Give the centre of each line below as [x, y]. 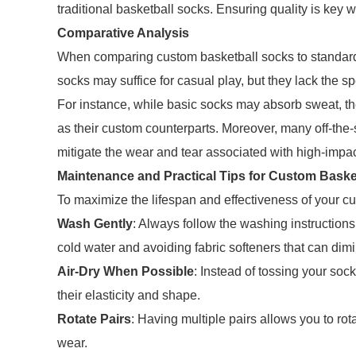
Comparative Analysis [123, 33]
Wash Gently [95, 224]
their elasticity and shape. [129, 295]
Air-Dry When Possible [126, 271]
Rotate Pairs [94, 319]
